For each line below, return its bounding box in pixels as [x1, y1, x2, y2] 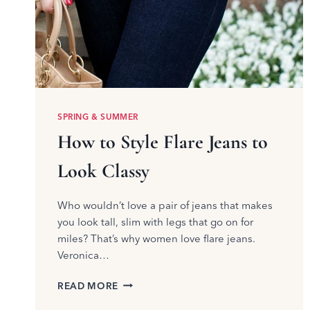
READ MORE [57, 280, 119, 291]
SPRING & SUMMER [57, 111, 138, 122]
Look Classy [57, 158, 149, 183]
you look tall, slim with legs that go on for [57, 215, 253, 228]
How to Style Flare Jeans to [57, 129, 268, 154]
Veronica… [57, 248, 109, 262]
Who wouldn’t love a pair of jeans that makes [57, 198, 273, 212]
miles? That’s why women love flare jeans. [57, 231, 255, 245]
